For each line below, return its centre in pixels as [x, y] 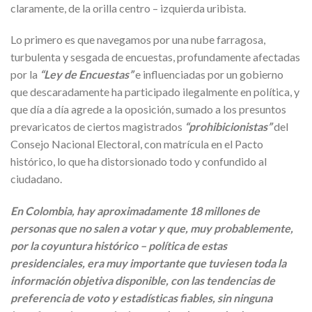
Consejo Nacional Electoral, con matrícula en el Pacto [137, 144]
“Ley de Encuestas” [86, 75]
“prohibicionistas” [228, 127]
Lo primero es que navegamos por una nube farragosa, [138, 40]
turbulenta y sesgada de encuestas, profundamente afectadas [155, 57]
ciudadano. [36, 179]
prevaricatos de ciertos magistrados [97, 127]
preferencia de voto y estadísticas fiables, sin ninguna [141, 298]
